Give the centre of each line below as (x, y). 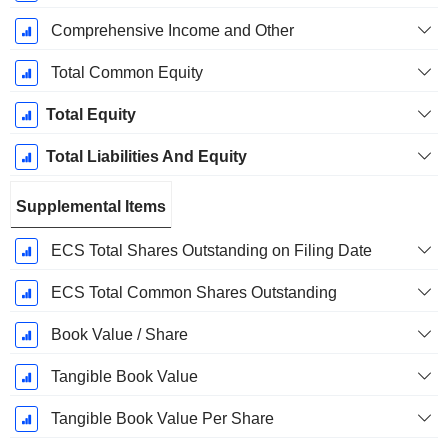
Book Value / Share (119, 335)
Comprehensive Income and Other (172, 31)
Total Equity (90, 115)
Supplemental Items (91, 207)
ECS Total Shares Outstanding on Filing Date (211, 251)
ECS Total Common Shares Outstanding (193, 293)
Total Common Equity (126, 73)
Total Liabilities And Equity (146, 157)
